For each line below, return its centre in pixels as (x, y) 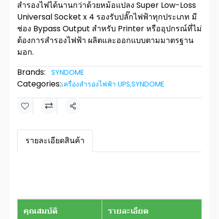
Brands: (31, 72)
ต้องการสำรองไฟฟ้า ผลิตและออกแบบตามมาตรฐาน (105, 40)
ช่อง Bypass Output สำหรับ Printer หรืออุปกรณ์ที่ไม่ (109, 29)
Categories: (39, 84)
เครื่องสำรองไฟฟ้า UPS (96, 84)
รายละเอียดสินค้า (55, 141)
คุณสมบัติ (41, 211)
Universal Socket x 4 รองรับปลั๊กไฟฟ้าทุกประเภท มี (107, 17)
